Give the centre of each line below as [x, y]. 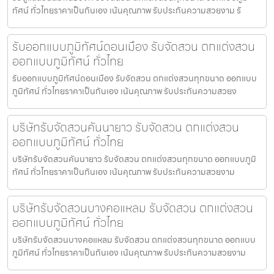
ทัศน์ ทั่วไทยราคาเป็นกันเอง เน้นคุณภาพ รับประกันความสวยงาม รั [127, 10]
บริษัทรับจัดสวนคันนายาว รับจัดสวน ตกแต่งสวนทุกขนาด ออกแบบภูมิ [134, 159]
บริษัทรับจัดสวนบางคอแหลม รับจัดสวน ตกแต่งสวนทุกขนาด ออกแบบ [134, 239]
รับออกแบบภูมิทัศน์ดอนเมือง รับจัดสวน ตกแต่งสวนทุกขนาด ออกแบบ [135, 78]
